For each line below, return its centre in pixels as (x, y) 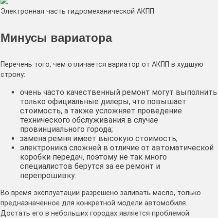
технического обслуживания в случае (89, 120)
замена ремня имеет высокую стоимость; (99, 139)
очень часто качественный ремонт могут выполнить (118, 92)
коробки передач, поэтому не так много (93, 157)
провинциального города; (66, 129)
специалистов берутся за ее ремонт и (90, 166)
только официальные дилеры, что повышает (103, 102)
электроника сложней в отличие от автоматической (117, 148)
